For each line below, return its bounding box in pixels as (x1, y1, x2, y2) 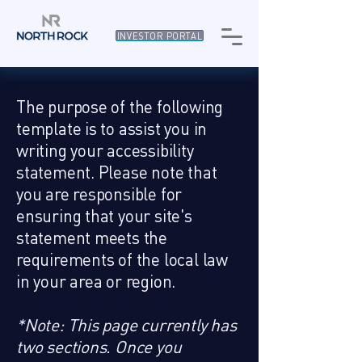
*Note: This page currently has (16, 314, 237, 335)
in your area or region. (16, 271, 176, 292)
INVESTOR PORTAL (116, 30, 203, 41)
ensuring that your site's (16, 205, 192, 226)
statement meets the (16, 227, 168, 248)
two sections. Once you (16, 336, 182, 357)
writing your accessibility (16, 140, 194, 161)
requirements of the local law (16, 249, 228, 270)
